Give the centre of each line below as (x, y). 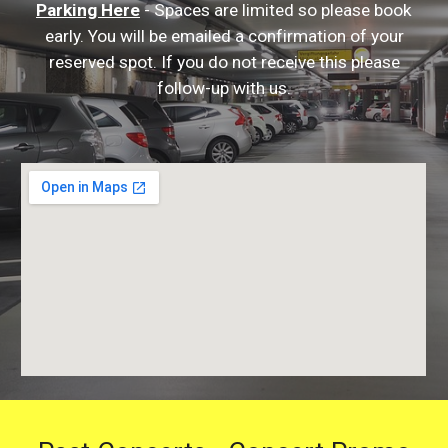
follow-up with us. (224, 88)
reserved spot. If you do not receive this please (224, 62)
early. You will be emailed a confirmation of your (224, 36)
